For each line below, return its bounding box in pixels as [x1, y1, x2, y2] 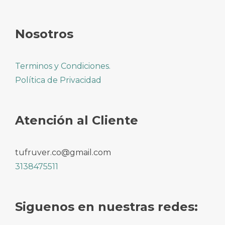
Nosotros [15, 27, 73, 42]
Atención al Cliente [15, 113, 138, 128]
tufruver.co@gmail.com [15, 148, 111, 158]
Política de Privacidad [15, 75, 101, 85]
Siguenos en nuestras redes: [15, 199, 198, 214]
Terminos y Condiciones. [15, 61, 110, 71]
